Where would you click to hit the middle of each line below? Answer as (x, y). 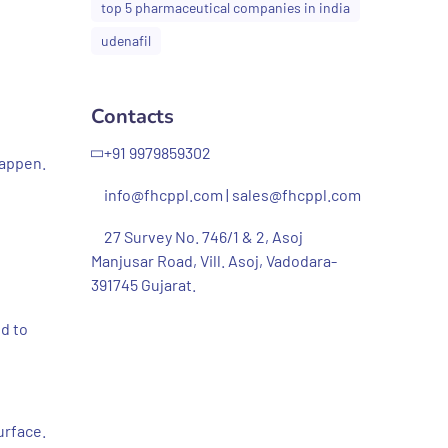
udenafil (126, 40)
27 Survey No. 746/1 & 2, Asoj (203, 236)
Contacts (132, 116)
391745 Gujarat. (143, 284)
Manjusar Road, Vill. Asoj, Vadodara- (214, 260)
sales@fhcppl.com (296, 194)
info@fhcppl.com (163, 194)
